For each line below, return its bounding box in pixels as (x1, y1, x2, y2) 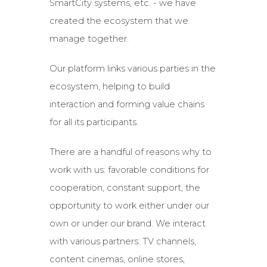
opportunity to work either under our (49, 200, 209, 212)
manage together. (49, 33, 129, 45)
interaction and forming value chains (49, 99, 204, 110)
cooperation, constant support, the (49, 182, 200, 194)
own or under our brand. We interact (49, 218, 206, 229)
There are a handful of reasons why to (49, 147, 212, 158)
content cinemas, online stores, (49, 254, 185, 265)
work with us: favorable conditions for (49, 164, 209, 176)
